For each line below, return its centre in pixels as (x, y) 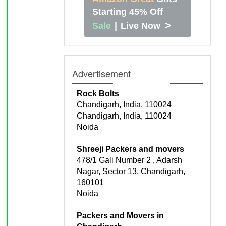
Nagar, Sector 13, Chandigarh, (131, 171)
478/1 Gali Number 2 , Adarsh (129, 160)
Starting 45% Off (128, 11)
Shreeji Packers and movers (130, 149)
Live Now (140, 25)
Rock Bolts (98, 93)
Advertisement (101, 73)
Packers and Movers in (120, 215)
